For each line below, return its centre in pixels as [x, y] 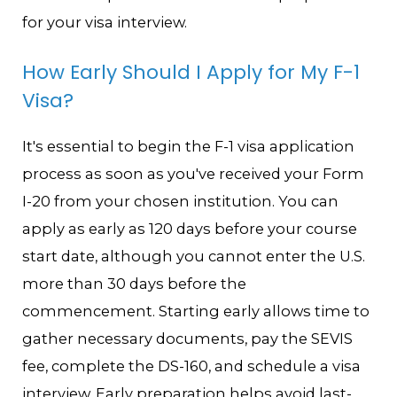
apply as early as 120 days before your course [190, 228]
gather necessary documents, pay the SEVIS [188, 338]
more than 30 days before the [135, 283]
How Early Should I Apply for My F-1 [191, 72]
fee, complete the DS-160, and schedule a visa [192, 366]
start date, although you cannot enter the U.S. [194, 256]
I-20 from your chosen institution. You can [181, 201]
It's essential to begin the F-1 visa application [189, 146]
